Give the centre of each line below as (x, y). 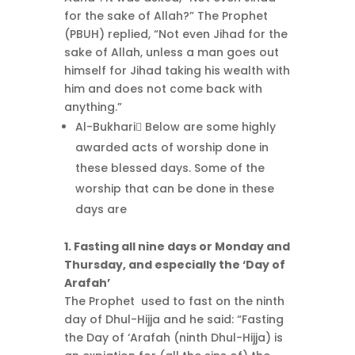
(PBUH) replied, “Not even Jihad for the (176, 34)
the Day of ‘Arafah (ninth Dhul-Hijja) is (173, 337)
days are (101, 209)
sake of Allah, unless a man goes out (171, 52)
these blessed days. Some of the (170, 168)
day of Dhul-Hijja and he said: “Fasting (174, 319)
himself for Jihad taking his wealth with (177, 70)
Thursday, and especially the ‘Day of (174, 264)
